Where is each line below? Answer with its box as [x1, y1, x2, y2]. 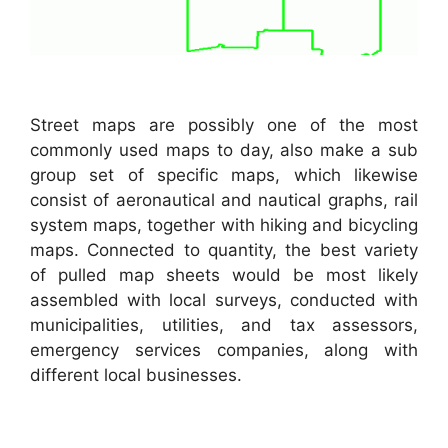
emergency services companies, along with [30, 339, 418, 360]
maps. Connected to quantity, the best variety [30, 239, 418, 260]
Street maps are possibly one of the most [30, 114, 418, 135]
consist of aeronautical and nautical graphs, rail [30, 189, 418, 210]
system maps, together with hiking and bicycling [30, 214, 418, 235]
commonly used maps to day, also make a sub [30, 139, 418, 160]
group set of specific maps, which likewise [30, 164, 418, 185]
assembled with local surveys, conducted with [30, 289, 418, 310]
